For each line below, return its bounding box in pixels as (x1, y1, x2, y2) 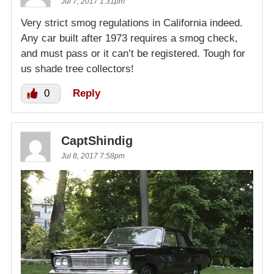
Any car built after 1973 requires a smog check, (21, 32, 238, 45)
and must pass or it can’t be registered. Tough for (21, 48, 245, 60)
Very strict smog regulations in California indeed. (21, 17, 243, 29)
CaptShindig (61, 134, 133, 148)
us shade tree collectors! (21, 63, 134, 75)
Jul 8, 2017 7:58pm (61, 152, 125, 161)
